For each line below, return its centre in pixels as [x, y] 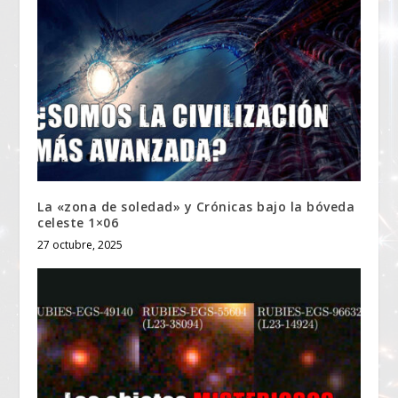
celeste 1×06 [78, 223]
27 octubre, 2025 [80, 245]
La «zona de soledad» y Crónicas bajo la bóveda [196, 207]
